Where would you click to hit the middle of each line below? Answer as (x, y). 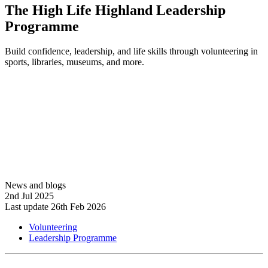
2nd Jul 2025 (29, 196)
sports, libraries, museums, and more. (74, 62)
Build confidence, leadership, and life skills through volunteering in (131, 51)
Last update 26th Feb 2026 (55, 207)
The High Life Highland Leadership (115, 10)
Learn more (27, 83)
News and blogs (35, 185)
